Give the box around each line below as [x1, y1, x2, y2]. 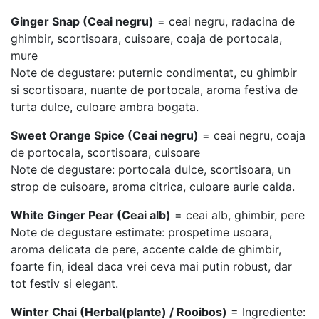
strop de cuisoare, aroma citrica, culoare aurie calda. [11, 179, 295, 194]
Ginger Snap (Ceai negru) [11, 14, 154, 28]
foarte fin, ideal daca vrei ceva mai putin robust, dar [11, 258, 292, 273]
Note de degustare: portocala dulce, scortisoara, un [11, 162, 291, 177]
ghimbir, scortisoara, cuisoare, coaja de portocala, [11, 31, 282, 46]
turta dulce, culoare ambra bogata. [11, 99, 199, 114]
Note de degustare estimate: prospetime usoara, [11, 224, 272, 239]
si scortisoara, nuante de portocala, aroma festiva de [11, 82, 298, 97]
